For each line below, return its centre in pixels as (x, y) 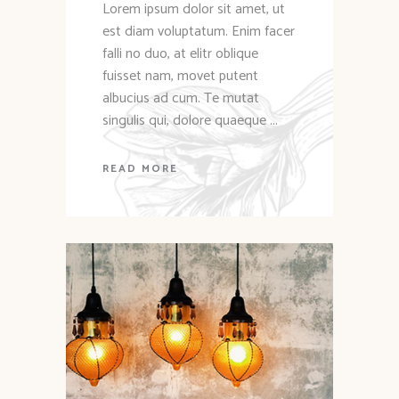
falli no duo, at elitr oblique (180, 53)
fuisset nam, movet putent (180, 76)
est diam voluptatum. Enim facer (199, 31)
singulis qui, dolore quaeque (186, 120)
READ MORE (140, 169)
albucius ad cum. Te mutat (181, 98)
